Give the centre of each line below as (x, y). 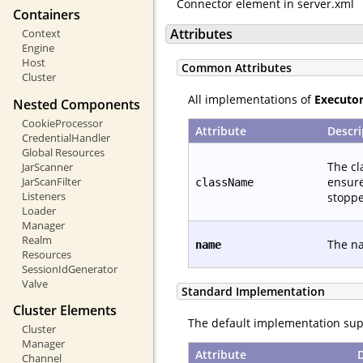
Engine (38, 48)
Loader (38, 210)
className (224, 182)
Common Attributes (237, 67)
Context (41, 34)
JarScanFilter (51, 181)
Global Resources (63, 152)
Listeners (43, 196)
